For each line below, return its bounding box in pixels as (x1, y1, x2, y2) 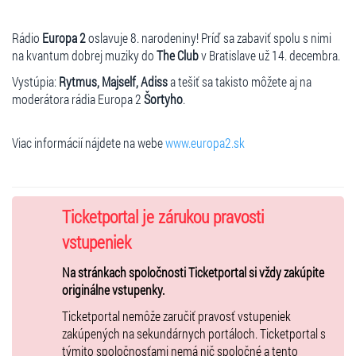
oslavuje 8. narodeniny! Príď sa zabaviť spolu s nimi (86, 29, 331, 46)
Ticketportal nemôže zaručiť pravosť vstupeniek (62, 307, 291, 324)
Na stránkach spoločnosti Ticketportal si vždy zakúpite (62, 263, 324, 281)
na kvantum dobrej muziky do (12, 46, 157, 64)
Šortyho (144, 90, 183, 107)
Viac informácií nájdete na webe (12, 133, 165, 151)
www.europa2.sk (165, 133, 245, 151)
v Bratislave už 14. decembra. (199, 46, 342, 64)
